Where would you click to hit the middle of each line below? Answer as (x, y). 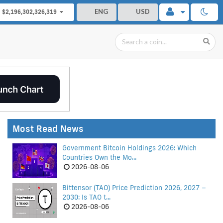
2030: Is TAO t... (86, 197)
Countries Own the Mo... (99, 157)
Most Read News (48, 128)
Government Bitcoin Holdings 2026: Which (129, 148)
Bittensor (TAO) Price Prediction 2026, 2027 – (134, 188)
